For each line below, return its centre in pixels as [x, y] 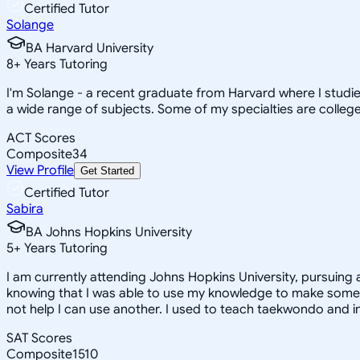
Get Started [107, 170]
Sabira [25, 209]
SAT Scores [39, 338]
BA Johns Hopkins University [109, 232]
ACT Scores [41, 138]
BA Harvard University [90, 48]
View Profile [40, 170]
